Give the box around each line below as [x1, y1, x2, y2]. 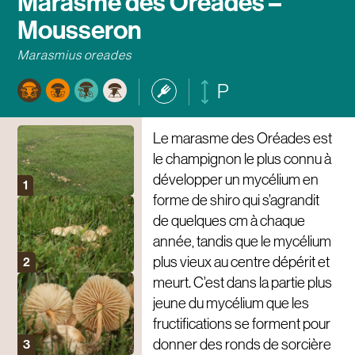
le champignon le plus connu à [152, 150, 331, 167]
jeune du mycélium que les [152, 294, 309, 311]
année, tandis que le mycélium [152, 232, 331, 250]
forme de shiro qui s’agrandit [152, 191, 319, 208]
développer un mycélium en [152, 170, 319, 188]
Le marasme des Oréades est [152, 129, 332, 147]
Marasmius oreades [17, 48, 132, 63]
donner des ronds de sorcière [152, 335, 331, 353]
